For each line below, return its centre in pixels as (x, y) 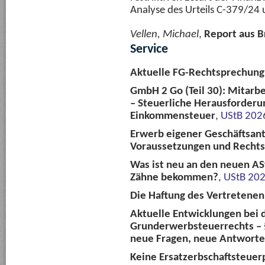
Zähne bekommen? (174, 178)
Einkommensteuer (173, 116)
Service (149, 49)
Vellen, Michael (164, 35)
